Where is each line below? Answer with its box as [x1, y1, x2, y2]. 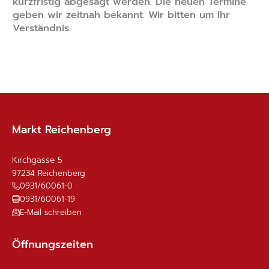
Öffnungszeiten [12, 236, 93, 253]
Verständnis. [12, 20, 71, 36]
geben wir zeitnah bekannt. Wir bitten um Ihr [12, 7, 230, 23]
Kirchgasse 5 [12, 153, 62, 166]
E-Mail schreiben [20, 206, 82, 218]
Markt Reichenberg [12, 122, 111, 139]
